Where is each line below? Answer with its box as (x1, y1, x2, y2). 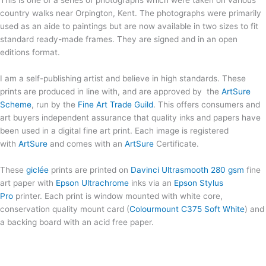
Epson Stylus (174, 178, 223, 188)
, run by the (31, 100, 78, 109)
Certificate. (154, 139, 199, 148)
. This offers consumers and (153, 100, 260, 109)
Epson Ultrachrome (56, 178, 129, 188)
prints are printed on (49, 164, 131, 175)
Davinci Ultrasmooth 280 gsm (131, 164, 244, 175)
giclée (26, 164, 49, 175)
